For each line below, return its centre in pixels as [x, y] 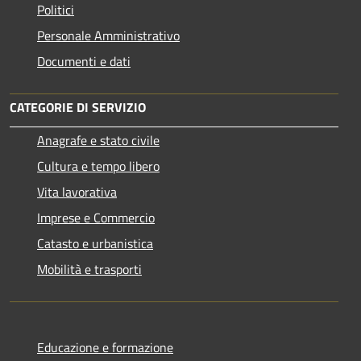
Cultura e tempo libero [98, 166]
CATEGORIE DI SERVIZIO [78, 107]
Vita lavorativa [77, 191]
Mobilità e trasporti [89, 269]
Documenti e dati [84, 61]
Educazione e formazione [105, 347]
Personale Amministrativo [108, 35]
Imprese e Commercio [96, 217]
